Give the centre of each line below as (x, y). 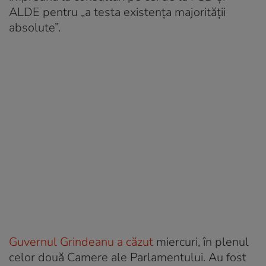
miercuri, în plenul (201, 242)
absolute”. (35, 27)
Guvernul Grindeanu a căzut (81, 242)
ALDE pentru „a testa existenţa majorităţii (117, 12)
